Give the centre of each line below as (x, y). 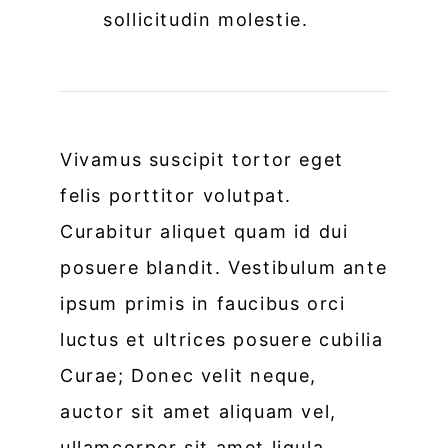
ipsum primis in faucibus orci (203, 303)
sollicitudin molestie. (206, 19)
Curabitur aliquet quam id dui (204, 231)
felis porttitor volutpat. (176, 195)
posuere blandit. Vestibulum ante (224, 267)
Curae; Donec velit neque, (189, 375)
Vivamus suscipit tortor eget (202, 159)
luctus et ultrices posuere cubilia (222, 339)
